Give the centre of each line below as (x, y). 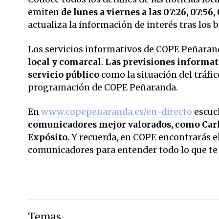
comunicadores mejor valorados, (100, 124)
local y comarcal (65, 62)
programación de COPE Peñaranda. (103, 87)
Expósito (48, 137)
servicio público (64, 75)
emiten (44, 12)
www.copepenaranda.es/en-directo (117, 112)
